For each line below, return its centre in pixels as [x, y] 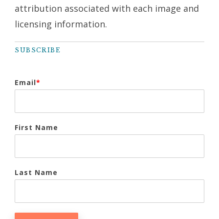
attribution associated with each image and [107, 8]
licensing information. [61, 24]
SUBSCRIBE [38, 50]
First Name [36, 127]
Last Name [36, 172]
